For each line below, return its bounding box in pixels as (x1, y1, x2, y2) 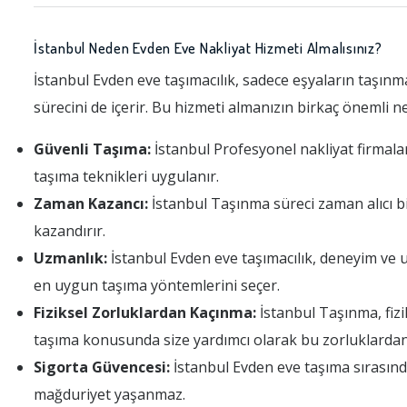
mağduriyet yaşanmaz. (34, 384, 185, 404)
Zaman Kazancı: (34, 194, 148, 213)
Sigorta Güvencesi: (34, 357, 170, 377)
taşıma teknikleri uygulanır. (34, 166, 219, 186)
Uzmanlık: (34, 248, 107, 268)
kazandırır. (34, 221, 105, 241)
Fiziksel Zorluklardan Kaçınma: (34, 303, 256, 323)
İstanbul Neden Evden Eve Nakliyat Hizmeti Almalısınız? (34, 38, 382, 57)
